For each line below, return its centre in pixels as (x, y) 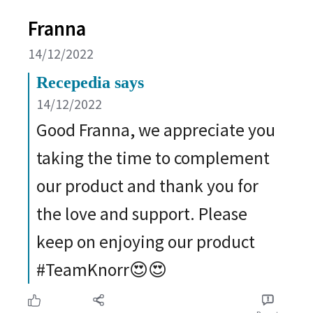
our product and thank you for (147, 185)
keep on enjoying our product (146, 241)
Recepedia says (90, 82)
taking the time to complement (153, 158)
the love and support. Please (142, 213)
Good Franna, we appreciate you (156, 130)
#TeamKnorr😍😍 (102, 269)
